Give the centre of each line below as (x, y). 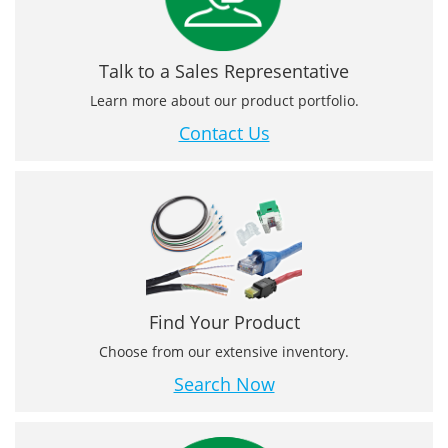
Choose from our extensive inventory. (224, 352)
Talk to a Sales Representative (224, 71)
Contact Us (224, 133)
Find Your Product (224, 322)
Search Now (224, 384)
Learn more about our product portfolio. (224, 101)
